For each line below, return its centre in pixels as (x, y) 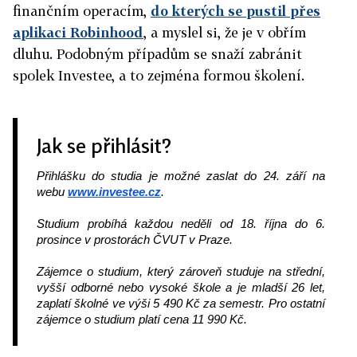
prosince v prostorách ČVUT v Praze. (135, 240)
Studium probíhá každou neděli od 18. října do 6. (181, 224)
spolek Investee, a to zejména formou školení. (161, 75)
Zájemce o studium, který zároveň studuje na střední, (181, 272)
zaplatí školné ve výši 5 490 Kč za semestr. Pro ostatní (181, 304)
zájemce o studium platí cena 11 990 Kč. (143, 320)
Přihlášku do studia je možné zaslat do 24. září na (181, 176)
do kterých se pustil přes (235, 11)
